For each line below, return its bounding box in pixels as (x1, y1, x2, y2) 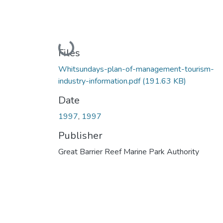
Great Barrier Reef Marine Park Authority (58, 146, 199, 157)
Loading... (60, 42, 93, 53)
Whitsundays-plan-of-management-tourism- (58, 63, 214, 75)
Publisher (58, 128, 103, 142)
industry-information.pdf (58, 75, 142, 87)
